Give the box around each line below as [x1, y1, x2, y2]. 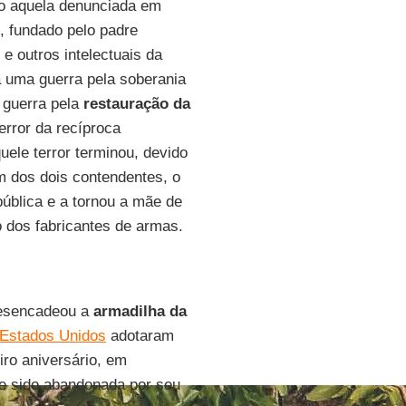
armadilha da [92, 303, 187, 320]
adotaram [105, 327, 174, 344]
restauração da [82, 95, 190, 112]
